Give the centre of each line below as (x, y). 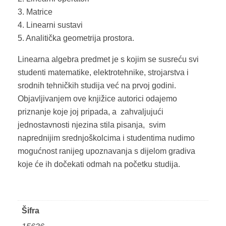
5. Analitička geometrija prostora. (76, 38)
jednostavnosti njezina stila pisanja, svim (92, 125)
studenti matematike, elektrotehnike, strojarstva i (103, 73)
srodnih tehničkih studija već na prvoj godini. (98, 86)
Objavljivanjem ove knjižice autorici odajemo (97, 99)
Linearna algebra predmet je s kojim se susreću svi (108, 60)
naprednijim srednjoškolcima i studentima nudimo (106, 138)
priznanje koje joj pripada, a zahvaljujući (91, 112)
